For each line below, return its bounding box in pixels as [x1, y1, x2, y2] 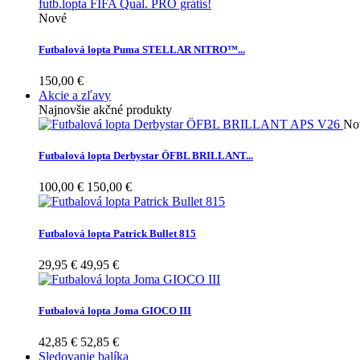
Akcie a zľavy [39, 88, 111, 103]
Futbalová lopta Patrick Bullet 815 [39, 227, 196, 239]
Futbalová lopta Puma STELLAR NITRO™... [39, 43, 245, 55]
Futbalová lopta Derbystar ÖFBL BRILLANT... [39, 149, 253, 162]
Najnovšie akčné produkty [39, 103, 172, 117]
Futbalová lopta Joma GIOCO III [39, 304, 191, 317]
